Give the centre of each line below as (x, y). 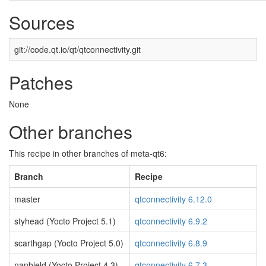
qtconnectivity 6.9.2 (171, 221)
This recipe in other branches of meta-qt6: (88, 153)
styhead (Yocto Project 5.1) (65, 221)
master (27, 199)
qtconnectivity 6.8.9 (171, 243)
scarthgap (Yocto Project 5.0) (69, 243)
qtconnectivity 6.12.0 (173, 199)
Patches (41, 82)
